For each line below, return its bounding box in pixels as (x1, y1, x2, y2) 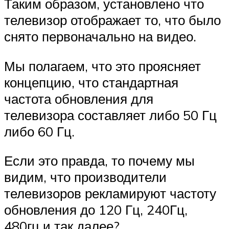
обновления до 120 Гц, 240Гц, (4, 201, 188, 218)
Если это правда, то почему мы (4, 152, 195, 169)
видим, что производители (4, 169, 167, 186)
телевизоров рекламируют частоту (4, 185, 216, 202)
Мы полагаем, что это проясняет (4, 57, 201, 74)
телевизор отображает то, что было (4, 12, 221, 29)
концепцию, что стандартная (4, 74, 178, 90)
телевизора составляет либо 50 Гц (4, 106, 217, 123)
